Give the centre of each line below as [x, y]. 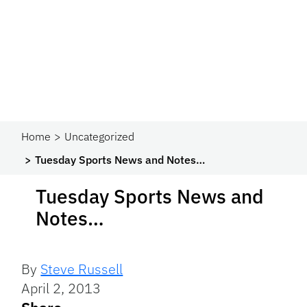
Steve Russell [82, 269]
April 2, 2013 [61, 288]
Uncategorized [100, 136]
